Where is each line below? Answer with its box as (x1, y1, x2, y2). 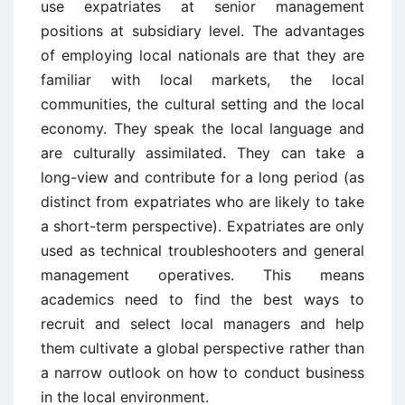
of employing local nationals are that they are (41, 46, 364, 64)
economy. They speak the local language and (41, 119, 364, 137)
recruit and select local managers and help (41, 315, 364, 333)
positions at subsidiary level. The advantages (41, 22, 364, 40)
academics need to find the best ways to (41, 290, 364, 308)
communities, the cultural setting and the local (41, 95, 364, 113)
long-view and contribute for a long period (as (41, 168, 364, 186)
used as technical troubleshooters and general (41, 241, 364, 259)
